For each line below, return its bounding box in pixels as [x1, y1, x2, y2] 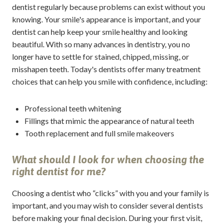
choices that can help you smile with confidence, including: [11, 77, 208, 87]
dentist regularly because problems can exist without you [11, 2, 205, 12]
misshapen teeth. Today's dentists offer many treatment [11, 64, 201, 74]
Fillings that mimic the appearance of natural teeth [24, 115, 194, 125]
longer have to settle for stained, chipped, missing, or [11, 52, 189, 62]
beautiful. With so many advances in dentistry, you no [11, 39, 190, 49]
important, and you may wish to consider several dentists [11, 200, 203, 210]
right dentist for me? [11, 165, 106, 177]
